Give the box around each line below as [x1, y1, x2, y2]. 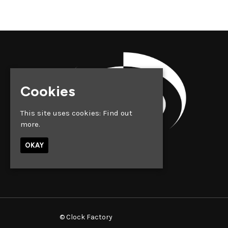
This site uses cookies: [20, 108, 103, 118]
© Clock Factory [60, 213, 112, 222]
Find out [103, 108, 132, 118]
